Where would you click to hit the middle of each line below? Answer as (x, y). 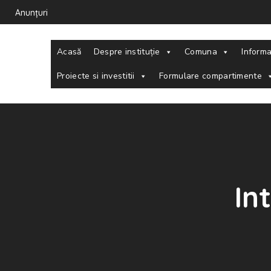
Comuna (201, 51)
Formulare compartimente (211, 76)
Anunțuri (31, 13)
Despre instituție (127, 51)
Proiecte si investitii (96, 76)
